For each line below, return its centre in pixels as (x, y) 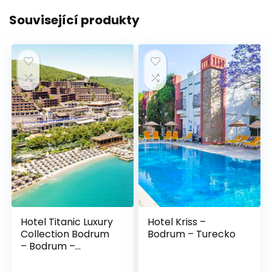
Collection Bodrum (65, 234)
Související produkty (74, 20)
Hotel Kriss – (177, 222)
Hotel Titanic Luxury (67, 222)
